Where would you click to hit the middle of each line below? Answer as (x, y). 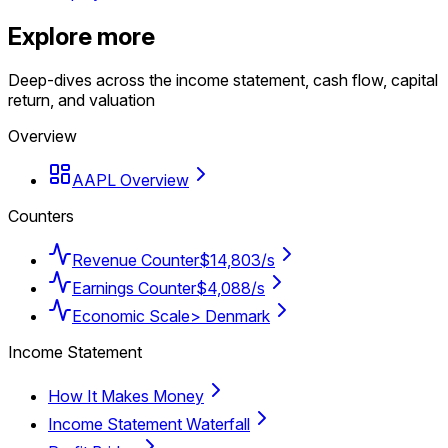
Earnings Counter (134, 288)
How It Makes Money (126, 396)
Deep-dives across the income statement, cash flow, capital (223, 80)
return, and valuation (81, 100)
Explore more (81, 36)
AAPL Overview (130, 180)
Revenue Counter (135, 260)
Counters (41, 216)
